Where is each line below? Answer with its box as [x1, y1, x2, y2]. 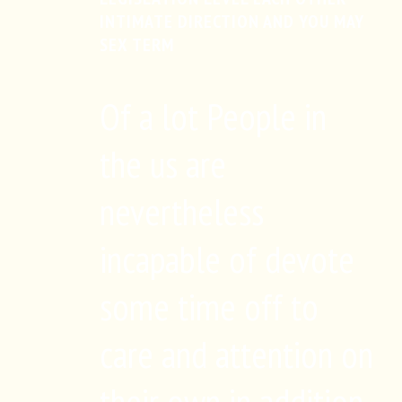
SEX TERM [100, 33, 174, 57]
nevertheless [100, 188, 264, 235]
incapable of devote [100, 235, 354, 283]
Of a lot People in [100, 92, 327, 140]
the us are [100, 140, 226, 188]
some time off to [100, 283, 319, 330]
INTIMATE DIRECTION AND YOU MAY [100, 10, 364, 33]
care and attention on [100, 330, 373, 378]
